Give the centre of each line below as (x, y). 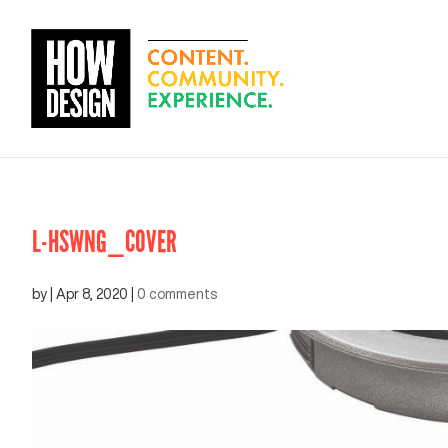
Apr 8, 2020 (92, 294)
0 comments (177, 294)
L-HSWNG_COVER (104, 242)
